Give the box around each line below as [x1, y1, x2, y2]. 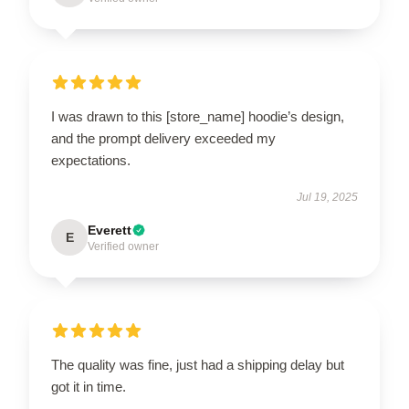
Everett [88, 222, 131, 237]
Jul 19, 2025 [297, 190, 358, 204]
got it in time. [51, 378, 126, 394]
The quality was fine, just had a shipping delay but [51, 356, 344, 372]
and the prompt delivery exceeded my [51, 130, 276, 146]
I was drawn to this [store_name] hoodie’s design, [51, 108, 344, 124]
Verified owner [88, 239, 159, 253]
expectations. [51, 152, 131, 168]
